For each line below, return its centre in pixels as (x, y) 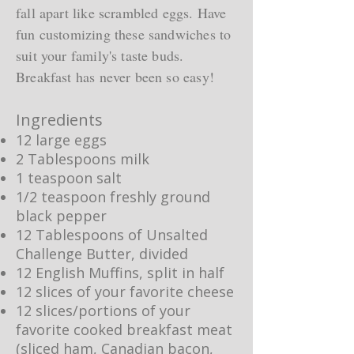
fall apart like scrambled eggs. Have (121, 13)
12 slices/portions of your (103, 311)
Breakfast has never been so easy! (115, 77)
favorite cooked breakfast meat (124, 330)
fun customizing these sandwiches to (124, 34)
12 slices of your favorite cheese (125, 292)
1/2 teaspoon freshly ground (113, 197)
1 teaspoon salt (69, 178)
